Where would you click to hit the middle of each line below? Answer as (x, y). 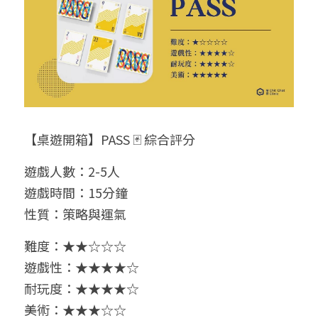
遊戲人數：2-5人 (72, 171)
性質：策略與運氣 (75, 214)
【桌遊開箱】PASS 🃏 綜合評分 (110, 139)
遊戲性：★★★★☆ (82, 267)
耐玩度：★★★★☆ (82, 289)
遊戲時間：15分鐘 (76, 193)
